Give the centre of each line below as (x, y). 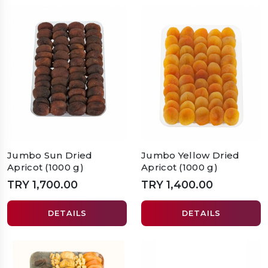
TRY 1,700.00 (42, 185)
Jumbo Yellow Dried (191, 156)
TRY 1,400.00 (177, 185)
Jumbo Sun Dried (50, 156)
